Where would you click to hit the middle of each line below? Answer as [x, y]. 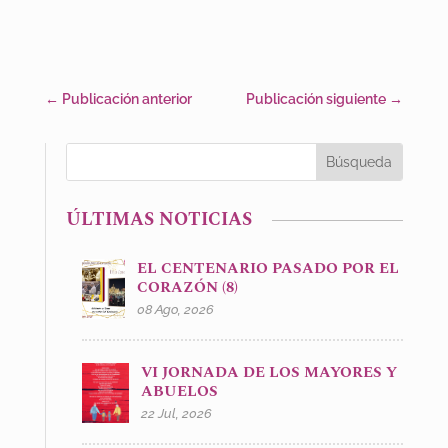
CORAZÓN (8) [188, 288]
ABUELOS [179, 392]
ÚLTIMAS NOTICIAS [158, 220]
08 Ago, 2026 [176, 310]
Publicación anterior [126, 99]
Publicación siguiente [316, 99]
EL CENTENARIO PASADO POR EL [268, 269]
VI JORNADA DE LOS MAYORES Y [268, 373]
